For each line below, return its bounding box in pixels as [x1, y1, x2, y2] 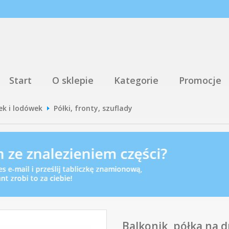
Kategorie [114, 74, 158, 86]
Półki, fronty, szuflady [54, 103, 132, 113]
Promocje [179, 74, 221, 86]
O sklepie [52, 74, 94, 86]
